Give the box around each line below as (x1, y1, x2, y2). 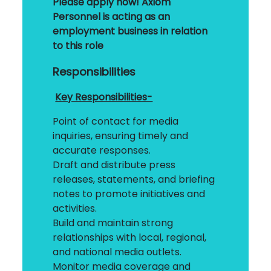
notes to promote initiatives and (53, 186, 206, 201)
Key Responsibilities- (55, 90, 153, 104)
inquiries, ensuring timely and (53, 128, 189, 143)
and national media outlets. (53, 244, 182, 259)
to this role (53, 38, 104, 53)
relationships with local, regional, (53, 230, 207, 244)
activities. (53, 201, 97, 215)
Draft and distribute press (53, 157, 176, 172)
